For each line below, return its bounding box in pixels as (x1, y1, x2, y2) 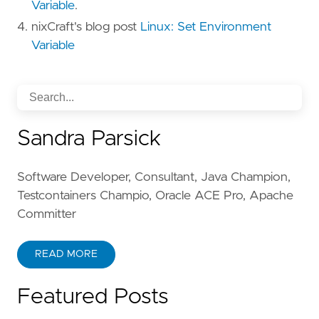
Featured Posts (17, 286, 169, 308)
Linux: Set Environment (140, 21, 271, 34)
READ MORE (35, 249, 98, 260)
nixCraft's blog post (31, 21, 140, 34)
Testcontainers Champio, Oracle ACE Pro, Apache (17, 189, 293, 203)
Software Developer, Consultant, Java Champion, (17, 171, 291, 184)
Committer (17, 208, 76, 221)
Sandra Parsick (17, 128, 161, 150)
